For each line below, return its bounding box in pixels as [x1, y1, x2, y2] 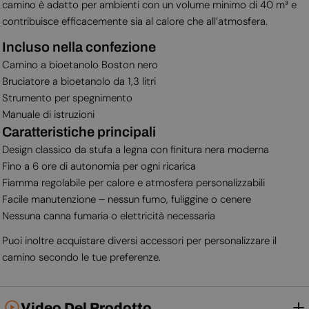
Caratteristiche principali [1, 123, 156, 139]
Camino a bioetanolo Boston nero [1, 57, 158, 72]
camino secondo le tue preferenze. [1, 250, 161, 264]
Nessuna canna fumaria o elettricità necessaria [1, 208, 215, 223]
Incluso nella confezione [1, 39, 156, 54]
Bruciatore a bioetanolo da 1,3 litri [1, 74, 156, 88]
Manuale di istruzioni [1, 107, 94, 121]
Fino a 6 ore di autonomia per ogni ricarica [1, 159, 196, 173]
